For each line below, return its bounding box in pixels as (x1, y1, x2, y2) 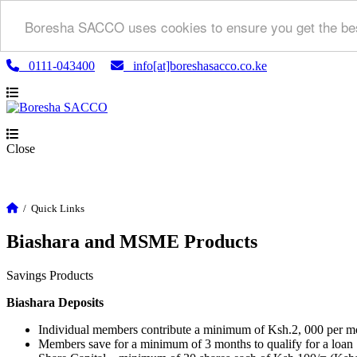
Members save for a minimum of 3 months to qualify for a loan (38, 336, 353, 351)
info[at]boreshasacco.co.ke (124, 59, 267, 73)
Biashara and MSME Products (6, 230, 257, 252)
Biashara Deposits (6, 295, 104, 309)
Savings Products (6, 268, 93, 282)
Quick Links (31, 202, 84, 214)
